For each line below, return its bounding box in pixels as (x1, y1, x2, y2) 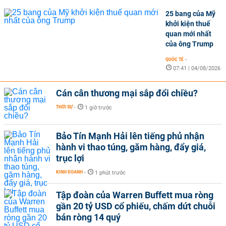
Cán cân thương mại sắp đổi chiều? (56, 88, 198, 98)
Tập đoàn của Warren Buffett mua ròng (56, 190, 213, 200)
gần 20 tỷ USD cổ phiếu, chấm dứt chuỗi (56, 201, 215, 211)
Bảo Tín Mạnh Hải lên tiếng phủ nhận (56, 131, 204, 141)
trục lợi (56, 153, 84, 163)
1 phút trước (95, 169, 126, 176)
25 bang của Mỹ (165, 10, 215, 18)
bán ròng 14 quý (56, 212, 121, 222)
